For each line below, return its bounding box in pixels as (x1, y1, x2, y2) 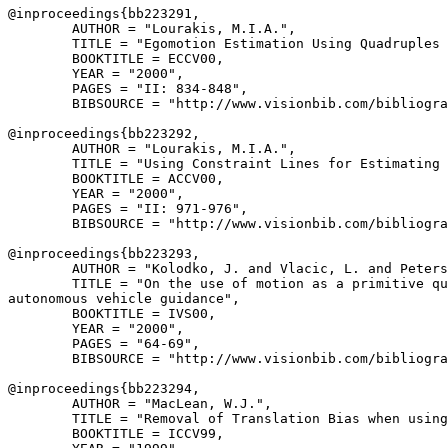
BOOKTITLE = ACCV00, (8, 171, 224, 186)
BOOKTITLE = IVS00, (8, 306, 216, 321)
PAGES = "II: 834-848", (8, 81, 248, 96)
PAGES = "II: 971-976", (8, 201, 248, 216)
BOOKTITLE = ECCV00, (8, 51, 224, 66)
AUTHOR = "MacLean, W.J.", (8, 396, 272, 411)
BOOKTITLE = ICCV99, (8, 426, 224, 441)
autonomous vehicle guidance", (8, 291, 240, 306)
